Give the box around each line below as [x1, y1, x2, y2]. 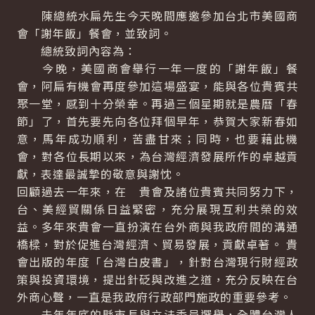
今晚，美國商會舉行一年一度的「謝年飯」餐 [17, 60, 298, 77]
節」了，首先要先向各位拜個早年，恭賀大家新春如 [17, 112, 298, 129]
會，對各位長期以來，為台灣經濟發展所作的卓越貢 [17, 148, 298, 165]
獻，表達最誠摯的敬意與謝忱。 [17, 165, 184, 182]
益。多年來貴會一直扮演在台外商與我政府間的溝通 [17, 218, 298, 235]
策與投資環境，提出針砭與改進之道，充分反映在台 [17, 271, 298, 288]
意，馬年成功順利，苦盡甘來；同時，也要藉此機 [17, 130, 298, 147]
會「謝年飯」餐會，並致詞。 [17, 25, 172, 41]
